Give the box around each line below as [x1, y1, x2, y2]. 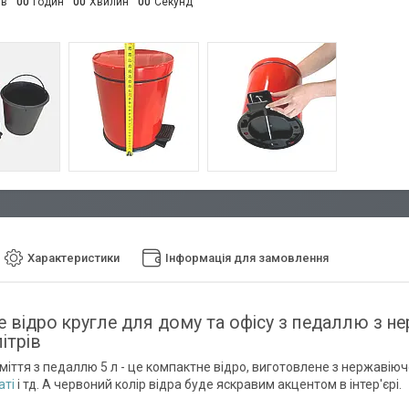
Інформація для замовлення [165, 251, 329, 266]
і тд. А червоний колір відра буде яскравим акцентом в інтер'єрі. [15, 376, 402, 392]
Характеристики [27, 251, 120, 266]
